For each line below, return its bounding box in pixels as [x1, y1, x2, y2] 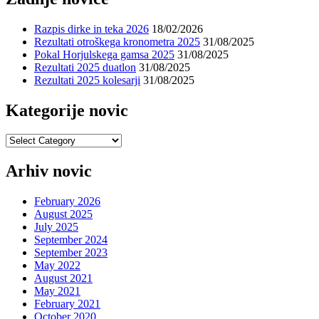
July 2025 [34, 221, 78, 234]
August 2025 [34, 208, 93, 221]
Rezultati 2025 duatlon [34, 61, 136, 73]
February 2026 [34, 195, 100, 208]
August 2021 [34, 272, 93, 285]
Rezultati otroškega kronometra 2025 [34, 35, 200, 48]
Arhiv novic [6, 162, 92, 181]
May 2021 [34, 285, 80, 298]
